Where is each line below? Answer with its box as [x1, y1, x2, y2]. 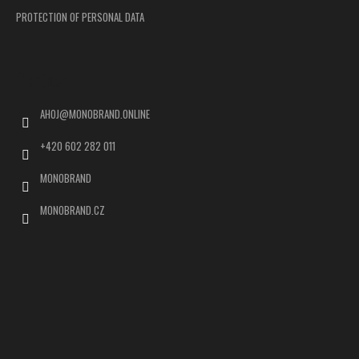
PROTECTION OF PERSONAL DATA [16, 8, 144, 25]
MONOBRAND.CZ [40, 201, 105, 218]
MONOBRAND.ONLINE [69, 105, 150, 122]
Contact [16, 67, 70, 91]
